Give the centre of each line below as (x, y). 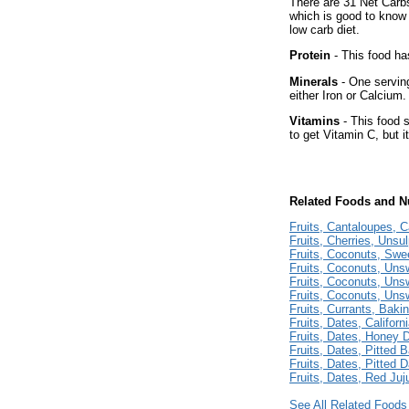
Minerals (314, 81)
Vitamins (315, 121)
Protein (310, 56)
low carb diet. (325, 29)
